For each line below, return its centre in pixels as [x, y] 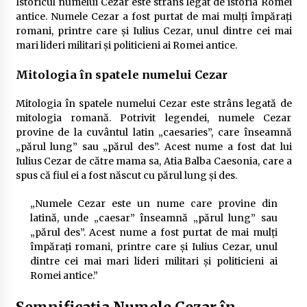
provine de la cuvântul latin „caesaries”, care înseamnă [153, 132]
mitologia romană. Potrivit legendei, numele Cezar [153, 118]
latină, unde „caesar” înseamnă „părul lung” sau [153, 218]
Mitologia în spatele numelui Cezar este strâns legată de [153, 103]
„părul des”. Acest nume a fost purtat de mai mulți [153, 232]
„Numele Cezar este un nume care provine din [153, 204]
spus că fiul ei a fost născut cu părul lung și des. [126, 175]
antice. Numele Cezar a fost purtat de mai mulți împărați [153, 16]
